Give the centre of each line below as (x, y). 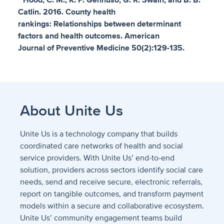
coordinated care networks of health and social (101, 146)
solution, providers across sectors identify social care (111, 170)
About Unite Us (71, 111)
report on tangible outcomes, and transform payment (112, 194)
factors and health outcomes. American (89, 36)
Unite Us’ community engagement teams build (101, 218)
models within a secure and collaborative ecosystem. (112, 206)
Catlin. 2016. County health (67, 12)
